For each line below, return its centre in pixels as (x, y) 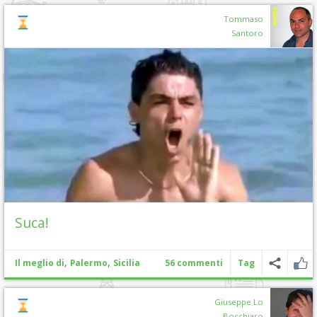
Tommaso (243, 18)
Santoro (247, 33)
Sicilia (127, 263)
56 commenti (194, 263)
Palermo (89, 263)
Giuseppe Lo (239, 301)
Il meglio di (40, 263)
